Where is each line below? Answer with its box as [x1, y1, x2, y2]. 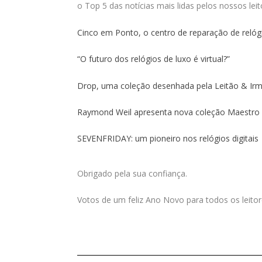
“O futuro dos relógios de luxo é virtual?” [77, 53, 230, 65]
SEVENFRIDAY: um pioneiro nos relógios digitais [77, 133, 258, 144]
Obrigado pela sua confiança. [77, 167, 187, 179]
